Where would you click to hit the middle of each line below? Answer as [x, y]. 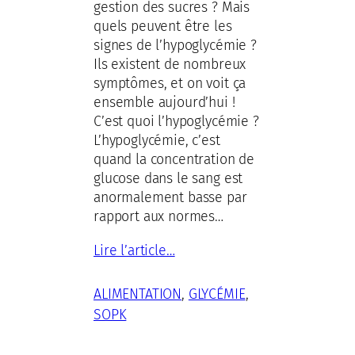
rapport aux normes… [158, 216]
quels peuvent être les [163, 26]
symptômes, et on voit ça [170, 83]
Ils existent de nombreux [170, 64]
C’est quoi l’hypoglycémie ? [176, 121]
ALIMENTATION [138, 294]
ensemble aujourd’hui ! [164, 102]
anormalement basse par [170, 197]
